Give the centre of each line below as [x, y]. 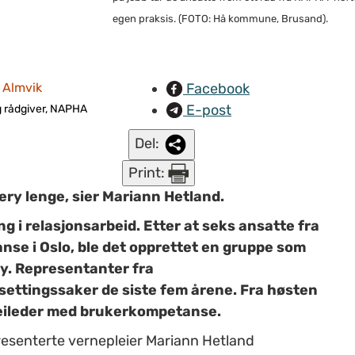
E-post [207, 110]
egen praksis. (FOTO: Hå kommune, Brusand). [220, 18]
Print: [148, 172]
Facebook [216, 88]
